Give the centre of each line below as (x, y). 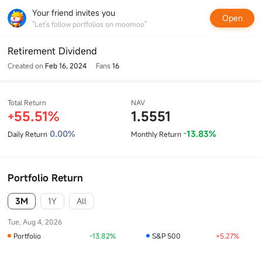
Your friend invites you (74, 13)
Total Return (27, 102)
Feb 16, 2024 (66, 65)
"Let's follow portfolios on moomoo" (89, 24)
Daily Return (27, 134)
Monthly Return (156, 134)
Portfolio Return (45, 178)
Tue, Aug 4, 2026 (35, 222)
